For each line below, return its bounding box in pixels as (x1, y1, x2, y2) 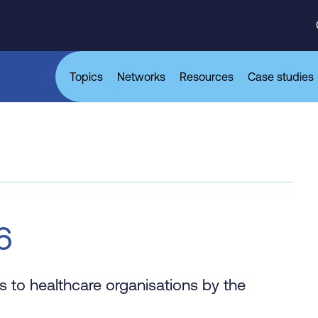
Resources (180, 70, 234, 83)
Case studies (248, 70, 314, 83)
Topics (70, 70, 103, 83)
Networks (117, 70, 165, 83)
